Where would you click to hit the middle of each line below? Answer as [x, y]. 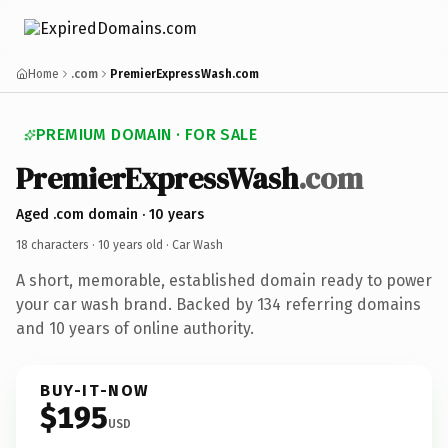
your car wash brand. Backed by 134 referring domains [218, 304]
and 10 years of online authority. [135, 328]
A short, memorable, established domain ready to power [224, 280]
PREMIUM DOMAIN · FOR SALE [146, 134]
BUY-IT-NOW [95, 390]
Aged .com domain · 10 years [110, 214]
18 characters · [57, 244]
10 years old [130, 244]
